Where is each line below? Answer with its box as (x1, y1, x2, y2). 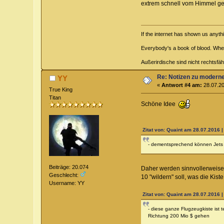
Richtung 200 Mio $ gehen (147, 213, 209, 219)
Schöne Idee (140, 100, 178, 108)
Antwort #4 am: (161, 82, 202, 88)
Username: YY (49, 180, 85, 186)
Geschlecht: (49, 172, 80, 178)
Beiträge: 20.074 (49, 164, 89, 170)
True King (49, 86, 73, 93)
